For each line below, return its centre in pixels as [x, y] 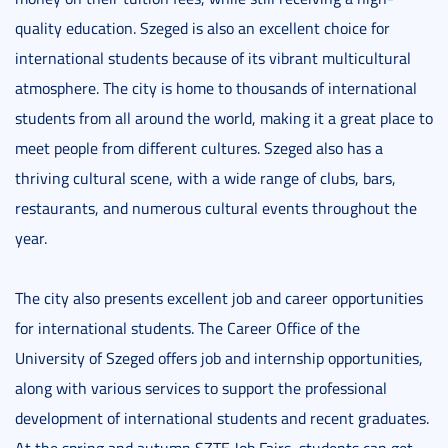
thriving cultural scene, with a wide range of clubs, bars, [205, 178]
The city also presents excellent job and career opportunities [219, 298]
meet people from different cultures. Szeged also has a [199, 148]
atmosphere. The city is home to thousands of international [216, 88]
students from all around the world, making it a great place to [224, 118]
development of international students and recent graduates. [222, 418]
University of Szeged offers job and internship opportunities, [219, 358]
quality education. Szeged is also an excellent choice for [202, 28]
